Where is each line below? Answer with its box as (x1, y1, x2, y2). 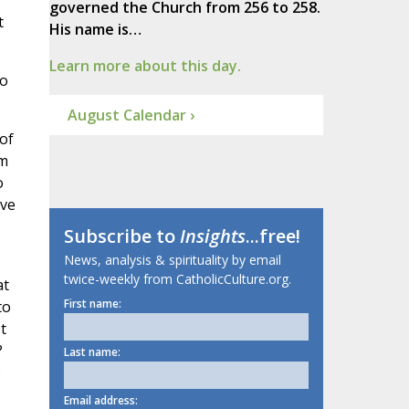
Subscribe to (63, 224, 180, 249)
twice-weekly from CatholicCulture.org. (63, 270, 291, 288)
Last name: (63, 344, 121, 361)
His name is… (48, 19, 142, 40)
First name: (63, 296, 121, 312)
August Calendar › (67, 105, 194, 126)
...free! (245, 224, 300, 249)
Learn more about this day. (48, 56, 241, 77)
